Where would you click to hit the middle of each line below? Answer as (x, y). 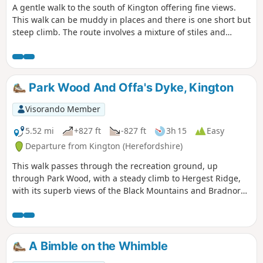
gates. (24, 45)
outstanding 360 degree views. (73, 215)
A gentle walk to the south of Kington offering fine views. (124, 8)
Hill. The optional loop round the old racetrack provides (121, 203)
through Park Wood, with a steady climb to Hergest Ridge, (127, 178)
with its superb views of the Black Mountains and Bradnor (127, 191)
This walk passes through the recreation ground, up (115, 166)
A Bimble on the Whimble (97, 246)
